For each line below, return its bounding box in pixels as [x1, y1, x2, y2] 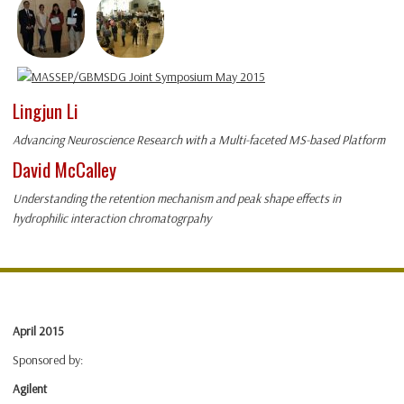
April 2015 [13, 323, 64, 340]
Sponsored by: [13, 352, 83, 369]
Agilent [13, 381, 47, 398]
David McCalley [13, 155, 116, 184]
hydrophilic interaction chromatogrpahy [13, 210, 211, 227]
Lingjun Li [13, 96, 78, 125]
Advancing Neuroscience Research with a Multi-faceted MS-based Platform [13, 132, 385, 149]
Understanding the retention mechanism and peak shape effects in [13, 190, 341, 207]
